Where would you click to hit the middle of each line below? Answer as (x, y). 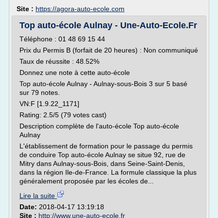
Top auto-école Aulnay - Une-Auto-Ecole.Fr (108, 25)
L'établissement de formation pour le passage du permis (106, 146)
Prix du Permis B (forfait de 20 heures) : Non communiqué (109, 50)
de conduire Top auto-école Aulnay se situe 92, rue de (102, 155)
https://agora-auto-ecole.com (80, 9)
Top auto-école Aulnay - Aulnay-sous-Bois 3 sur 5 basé (103, 84)
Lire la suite (38, 196)
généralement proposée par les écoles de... (87, 181)
